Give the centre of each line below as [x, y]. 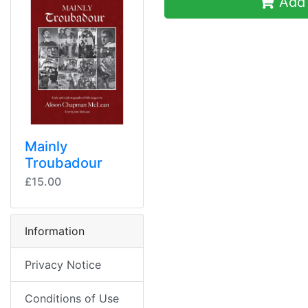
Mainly [46, 147]
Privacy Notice [63, 265]
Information [55, 231]
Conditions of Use [72, 299]
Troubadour [64, 163]
